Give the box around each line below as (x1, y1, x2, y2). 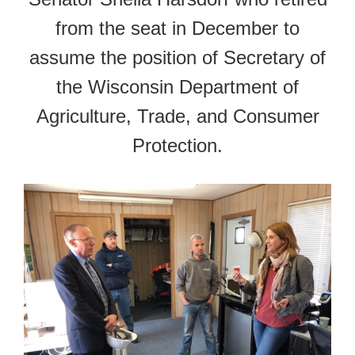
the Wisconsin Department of (56, 75, 299, 97)
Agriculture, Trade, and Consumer (36, 105, 319, 127)
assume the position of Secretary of (29, 46, 326, 68)
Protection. (132, 134, 223, 156)
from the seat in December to (55, 17, 300, 39)
